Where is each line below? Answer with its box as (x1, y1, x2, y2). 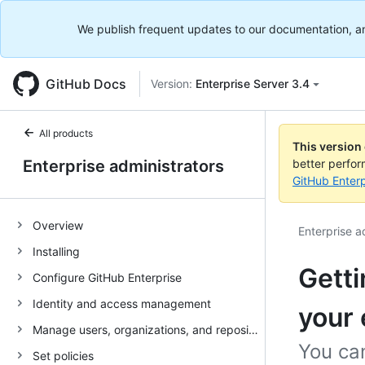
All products (39, 127, 93, 139)
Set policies (33, 348, 94, 363)
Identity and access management (33, 296, 211, 310)
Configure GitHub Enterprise (33, 270, 182, 284)
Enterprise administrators (23, 156, 224, 176)
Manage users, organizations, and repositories (248, 322, 258, 336)
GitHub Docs (46, 76, 126, 92)
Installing (33, 244, 80, 258)
